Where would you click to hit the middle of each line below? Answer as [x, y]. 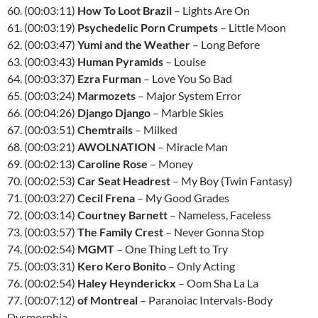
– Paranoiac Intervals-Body [205, 300]
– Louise [185, 61]
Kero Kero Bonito [122, 266]
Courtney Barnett [122, 215]
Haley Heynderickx [127, 283]
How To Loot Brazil [125, 10]
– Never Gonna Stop [214, 232]
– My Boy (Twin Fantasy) [231, 181]
